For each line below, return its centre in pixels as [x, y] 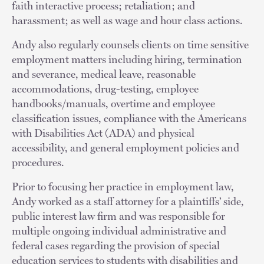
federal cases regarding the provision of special [116, 245]
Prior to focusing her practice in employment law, [123, 186]
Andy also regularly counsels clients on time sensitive [130, 44]
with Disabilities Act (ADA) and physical [103, 133]
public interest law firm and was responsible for [118, 216]
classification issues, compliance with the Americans [129, 118]
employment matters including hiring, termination [127, 59]
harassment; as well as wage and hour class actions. [130, 20]
